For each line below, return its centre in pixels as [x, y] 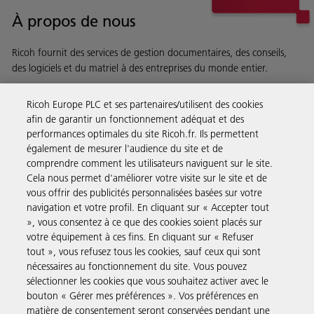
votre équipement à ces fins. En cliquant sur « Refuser [141, 237]
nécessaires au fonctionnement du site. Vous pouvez [137, 266]
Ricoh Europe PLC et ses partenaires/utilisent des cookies [145, 104]
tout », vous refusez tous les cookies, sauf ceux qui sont [144, 252]
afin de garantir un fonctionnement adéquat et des [136, 119]
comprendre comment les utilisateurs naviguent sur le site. [150, 163]
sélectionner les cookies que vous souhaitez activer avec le [148, 281]
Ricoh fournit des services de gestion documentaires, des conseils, [149, 52]
